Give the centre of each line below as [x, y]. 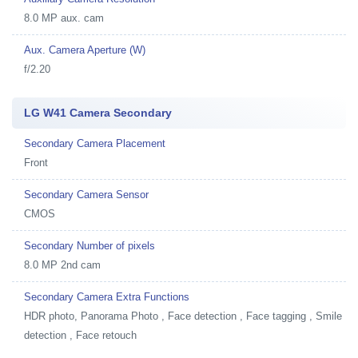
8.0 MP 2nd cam [62, 265]
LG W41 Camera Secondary [98, 113]
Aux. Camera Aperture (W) [85, 50]
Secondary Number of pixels [89, 246]
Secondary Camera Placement [95, 143]
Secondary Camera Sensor [86, 195]
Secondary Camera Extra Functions [107, 297]
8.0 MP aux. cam [64, 18]
